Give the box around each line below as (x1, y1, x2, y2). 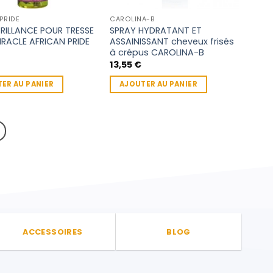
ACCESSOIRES (23, 226, 83, 237)
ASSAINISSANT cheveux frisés (110, 35, 235, 48)
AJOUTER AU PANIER (119, 79, 197, 90)
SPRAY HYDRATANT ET (110, 24, 202, 37)
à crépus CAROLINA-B (110, 46, 205, 58)
